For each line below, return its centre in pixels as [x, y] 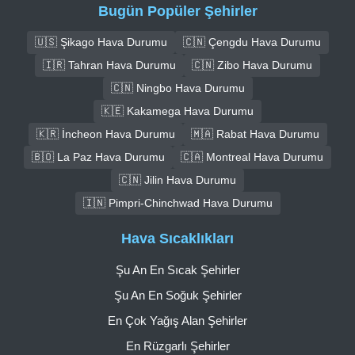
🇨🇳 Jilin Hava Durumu [177, 179]
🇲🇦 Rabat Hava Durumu [255, 134]
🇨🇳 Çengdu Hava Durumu [252, 42]
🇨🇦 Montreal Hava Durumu [252, 157]
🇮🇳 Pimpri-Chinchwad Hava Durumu [177, 202]
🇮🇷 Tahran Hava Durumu [109, 65]
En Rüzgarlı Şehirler [177, 346]
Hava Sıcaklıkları [177, 239]
